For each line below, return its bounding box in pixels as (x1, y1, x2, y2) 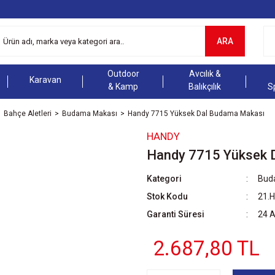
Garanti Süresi (147, 209, 204, 219)
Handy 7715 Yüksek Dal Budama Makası (128, 109, 265, 118)
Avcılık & (188, 68, 221, 79)
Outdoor (107, 68, 139, 79)
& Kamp (108, 81, 139, 91)
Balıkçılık (188, 81, 222, 91)
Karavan (29, 75, 61, 85)
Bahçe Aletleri (4, 109, 52, 118)
